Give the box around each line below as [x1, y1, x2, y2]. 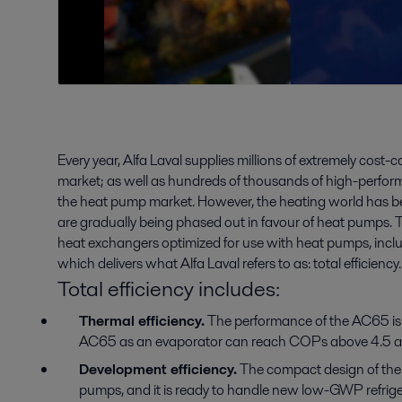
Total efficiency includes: [57, 274, 280, 304]
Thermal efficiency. [79, 310, 205, 332]
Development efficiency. [79, 359, 237, 380]
